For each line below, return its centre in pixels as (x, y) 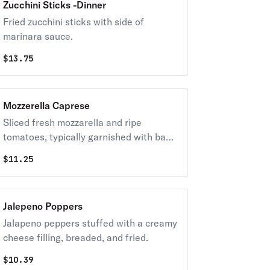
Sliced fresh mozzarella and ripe (72, 122)
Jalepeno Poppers (42, 206)
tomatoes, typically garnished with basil (89, 137)
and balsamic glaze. (45, 166)
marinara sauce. (38, 36)
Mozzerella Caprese (46, 105)
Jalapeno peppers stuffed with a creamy (90, 223)
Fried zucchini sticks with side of (73, 22)
